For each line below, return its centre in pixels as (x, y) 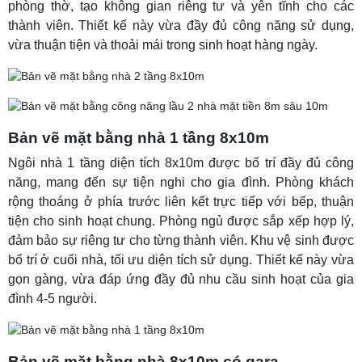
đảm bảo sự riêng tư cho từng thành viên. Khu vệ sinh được (181, 241)
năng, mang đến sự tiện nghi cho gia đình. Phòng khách (181, 183)
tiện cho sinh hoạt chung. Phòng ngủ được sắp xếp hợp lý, (181, 221)
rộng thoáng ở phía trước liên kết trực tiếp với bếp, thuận (181, 202)
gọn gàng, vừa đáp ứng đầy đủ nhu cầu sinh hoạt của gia (181, 280)
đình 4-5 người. (53, 299)
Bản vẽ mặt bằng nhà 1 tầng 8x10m (139, 138)
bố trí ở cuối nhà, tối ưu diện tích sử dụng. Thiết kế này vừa (181, 260)
